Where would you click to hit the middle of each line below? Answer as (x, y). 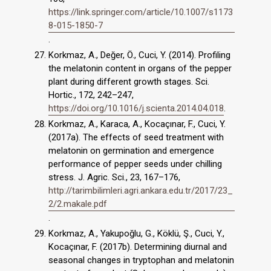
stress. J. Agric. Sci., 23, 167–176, (114, 178)
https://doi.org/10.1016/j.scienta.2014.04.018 (136, 108)
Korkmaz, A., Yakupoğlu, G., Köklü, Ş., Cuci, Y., (136, 234)
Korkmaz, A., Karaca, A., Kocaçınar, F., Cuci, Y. (137, 124)
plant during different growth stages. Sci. (129, 81)
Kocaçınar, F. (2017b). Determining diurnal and (138, 247)
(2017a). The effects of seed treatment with (136, 138)
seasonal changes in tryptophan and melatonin (141, 260)
